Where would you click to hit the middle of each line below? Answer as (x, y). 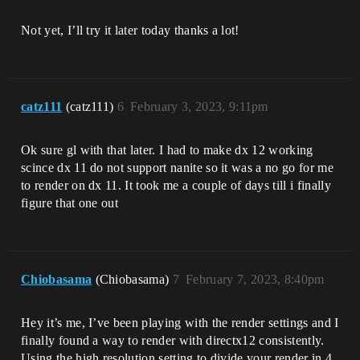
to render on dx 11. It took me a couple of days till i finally (176, 185)
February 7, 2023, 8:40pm (255, 279)
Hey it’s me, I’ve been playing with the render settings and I (180, 323)
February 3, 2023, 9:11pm (199, 106)
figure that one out (70, 203)
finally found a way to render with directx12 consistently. (173, 340)
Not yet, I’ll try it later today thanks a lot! (130, 30)
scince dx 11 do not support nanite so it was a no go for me (177, 168)
